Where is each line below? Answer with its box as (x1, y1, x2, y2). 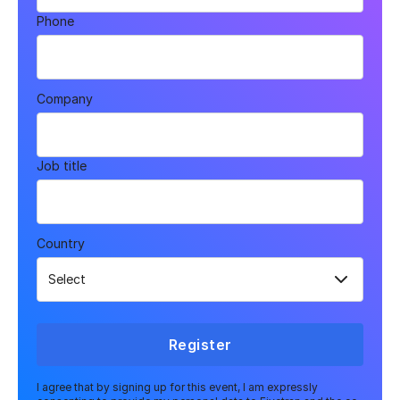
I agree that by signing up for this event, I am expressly (37, 379, 318, 394)
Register (168, 335, 232, 354)
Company (37, 90, 94, 106)
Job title (37, 157, 87, 173)
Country (37, 235, 86, 251)
